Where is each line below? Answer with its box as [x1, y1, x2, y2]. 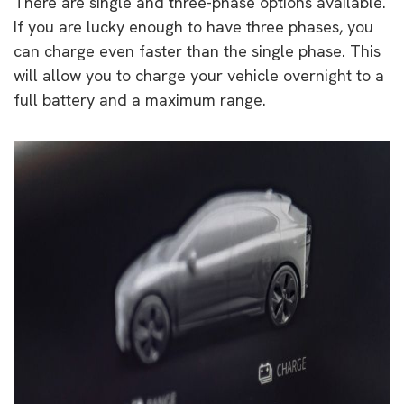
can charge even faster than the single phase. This [14, 40, 381, 61]
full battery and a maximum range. [14, 88, 266, 110]
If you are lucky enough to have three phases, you [14, 15, 373, 37]
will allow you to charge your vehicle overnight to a [14, 64, 384, 86]
